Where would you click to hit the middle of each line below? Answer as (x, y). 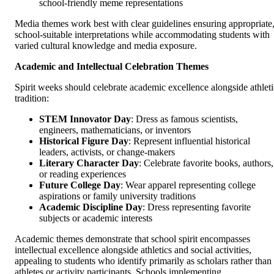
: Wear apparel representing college (188, 185)
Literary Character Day (89, 163)
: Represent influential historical (189, 141)
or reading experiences (83, 174)
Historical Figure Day (84, 141)
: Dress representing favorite (197, 207)
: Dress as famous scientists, (184, 119)
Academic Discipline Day (91, 207)
